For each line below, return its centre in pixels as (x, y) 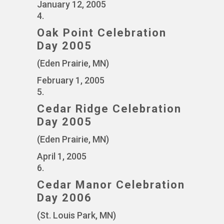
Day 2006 (64, 198)
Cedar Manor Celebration (111, 185)
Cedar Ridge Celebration (109, 109)
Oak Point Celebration (102, 33)
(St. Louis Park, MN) (76, 215)
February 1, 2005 (71, 80)
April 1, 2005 (62, 156)
